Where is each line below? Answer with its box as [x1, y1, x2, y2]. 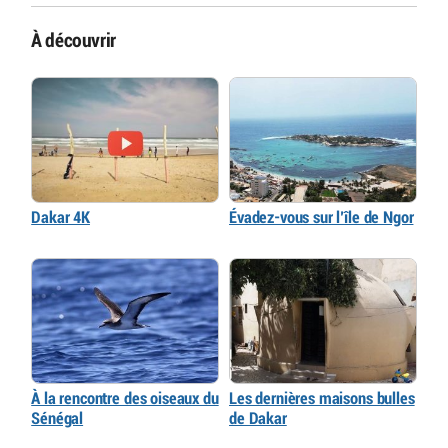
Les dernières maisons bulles [229, 389, 415, 407]
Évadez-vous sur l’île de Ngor [229, 208, 414, 226]
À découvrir [31, 31, 116, 52]
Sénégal [31, 409, 84, 427]
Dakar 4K [31, 208, 90, 226]
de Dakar [229, 409, 287, 427]
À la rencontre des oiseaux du [31, 389, 219, 407]
